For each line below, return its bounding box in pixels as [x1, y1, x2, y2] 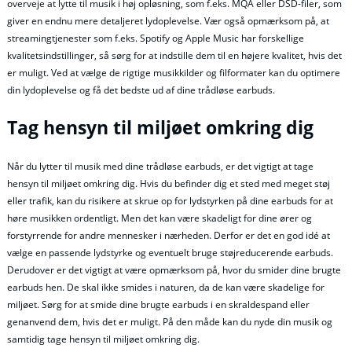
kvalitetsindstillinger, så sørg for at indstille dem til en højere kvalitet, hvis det [7, 49, 342, 63]
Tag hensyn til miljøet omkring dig [7, 115, 313, 140]
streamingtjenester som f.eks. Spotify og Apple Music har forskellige [7, 31, 304, 46]
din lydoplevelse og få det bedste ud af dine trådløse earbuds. [7, 83, 275, 97]
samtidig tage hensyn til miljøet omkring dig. [7, 332, 200, 346]
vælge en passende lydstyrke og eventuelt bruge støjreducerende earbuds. [7, 246, 333, 260]
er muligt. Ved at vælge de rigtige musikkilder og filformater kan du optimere [7, 66, 340, 80]
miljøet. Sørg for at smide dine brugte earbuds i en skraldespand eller [7, 298, 310, 312]
